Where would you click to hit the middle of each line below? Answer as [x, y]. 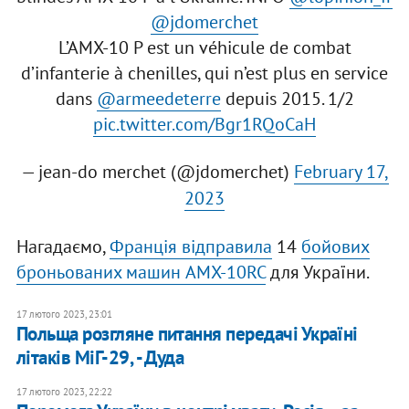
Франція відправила [190, 247]
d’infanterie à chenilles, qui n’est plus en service [204, 73]
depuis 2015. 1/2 [287, 99]
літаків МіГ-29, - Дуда [100, 358]
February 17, [341, 172]
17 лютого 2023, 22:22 [64, 392]
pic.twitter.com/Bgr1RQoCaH [204, 125]
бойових [335, 247]
